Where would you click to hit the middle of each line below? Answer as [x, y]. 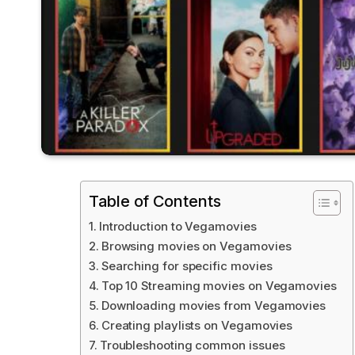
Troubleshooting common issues [192, 345]
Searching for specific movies [187, 266]
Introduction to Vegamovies [177, 227]
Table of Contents [155, 202]
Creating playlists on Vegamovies [197, 326]
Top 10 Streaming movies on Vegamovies [219, 286]
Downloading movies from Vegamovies [214, 306]
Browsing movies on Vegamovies [196, 246]
